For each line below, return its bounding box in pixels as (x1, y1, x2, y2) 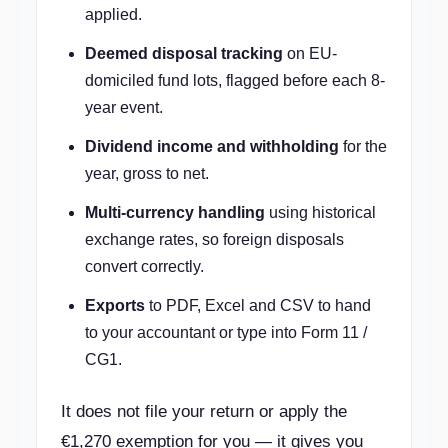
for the (339, 138, 387, 155)
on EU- (283, 45, 337, 62)
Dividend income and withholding (85, 138, 339, 155)
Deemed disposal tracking (85, 45, 283, 62)
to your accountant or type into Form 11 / (85, 324, 367, 341)
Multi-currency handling (85, 204, 265, 221)
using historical (265, 204, 376, 221)
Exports (85, 297, 145, 314)
